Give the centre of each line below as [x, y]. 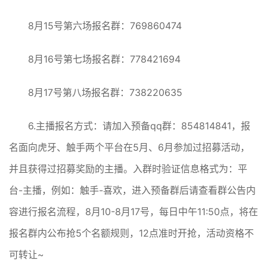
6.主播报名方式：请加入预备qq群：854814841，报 [139, 126]
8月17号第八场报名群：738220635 [105, 93]
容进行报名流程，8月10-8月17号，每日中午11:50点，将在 [133, 212]
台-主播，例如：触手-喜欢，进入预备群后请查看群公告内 [132, 190]
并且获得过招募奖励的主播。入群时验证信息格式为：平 [128, 169]
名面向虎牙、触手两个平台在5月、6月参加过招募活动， [129, 148]
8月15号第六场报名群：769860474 [105, 26]
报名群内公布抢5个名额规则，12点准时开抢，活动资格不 [131, 233]
